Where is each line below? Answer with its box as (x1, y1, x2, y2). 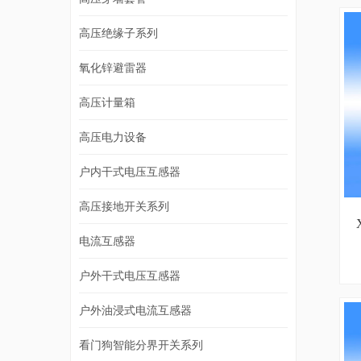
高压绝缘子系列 (79, 26, 158, 39)
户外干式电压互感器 (79, 268, 180, 282)
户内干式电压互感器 (79, 164, 180, 178)
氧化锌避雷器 (79, 60, 147, 74)
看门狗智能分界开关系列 (79, 338, 203, 351)
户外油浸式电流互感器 (79, 303, 192, 317)
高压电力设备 (79, 130, 147, 143)
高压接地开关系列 (79, 199, 169, 213)
